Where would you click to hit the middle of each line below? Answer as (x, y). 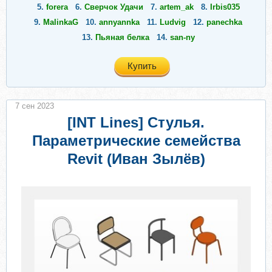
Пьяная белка (122, 37)
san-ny (182, 37)
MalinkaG (61, 22)
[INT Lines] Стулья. (136, 122)
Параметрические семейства (136, 141)
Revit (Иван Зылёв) (136, 159)
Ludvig (173, 22)
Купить (142, 66)
